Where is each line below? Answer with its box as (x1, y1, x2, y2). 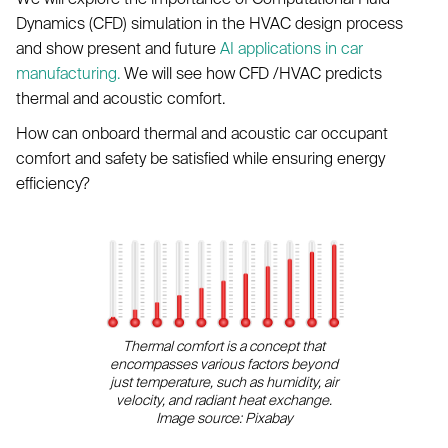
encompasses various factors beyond (110, 356, 338, 372)
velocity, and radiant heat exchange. (116, 392, 332, 408)
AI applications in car (216, 39, 363, 57)
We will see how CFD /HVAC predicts (120, 64, 382, 82)
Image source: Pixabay (155, 410, 293, 426)
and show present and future (16, 39, 216, 57)
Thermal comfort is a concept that (123, 338, 325, 354)
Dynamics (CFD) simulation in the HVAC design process (16, 14, 403, 32)
